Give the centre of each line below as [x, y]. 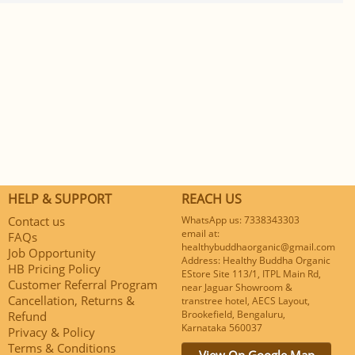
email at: [200, 233]
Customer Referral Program [83, 284]
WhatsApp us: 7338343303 [240, 219]
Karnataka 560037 [222, 327]
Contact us [36, 221]
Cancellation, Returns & [71, 300]
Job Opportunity [52, 252]
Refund [27, 316]
